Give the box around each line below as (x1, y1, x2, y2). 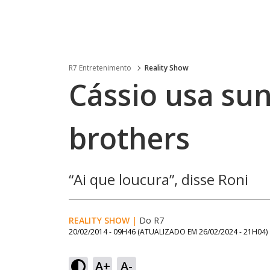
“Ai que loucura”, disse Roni (69, 169, 248, 189)
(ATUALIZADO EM (137, 227, 199, 237)
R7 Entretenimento (69, 63, 131, 73)
